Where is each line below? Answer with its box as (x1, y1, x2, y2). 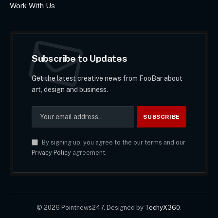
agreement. (71, 148, 107, 156)
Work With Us (10, 1, 55, 10)
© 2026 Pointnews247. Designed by (36, 203, 145, 211)
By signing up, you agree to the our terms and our (40, 138, 185, 146)
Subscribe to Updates (31, 53, 127, 64)
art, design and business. (31, 85, 108, 93)
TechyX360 (145, 203, 180, 211)
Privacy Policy (31, 148, 71, 156)
